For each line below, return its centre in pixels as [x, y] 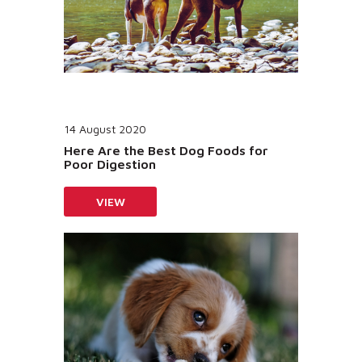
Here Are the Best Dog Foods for [166, 150]
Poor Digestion [110, 164]
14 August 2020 [105, 128]
